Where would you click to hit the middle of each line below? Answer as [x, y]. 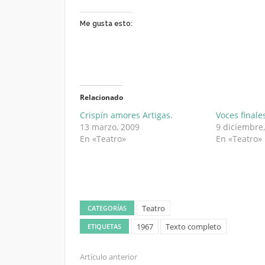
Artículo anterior [108, 256]
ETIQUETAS [104, 226]
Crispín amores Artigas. [126, 115]
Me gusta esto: [106, 23]
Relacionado [101, 97]
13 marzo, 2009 [109, 127]
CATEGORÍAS [107, 208]
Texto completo [193, 226]
